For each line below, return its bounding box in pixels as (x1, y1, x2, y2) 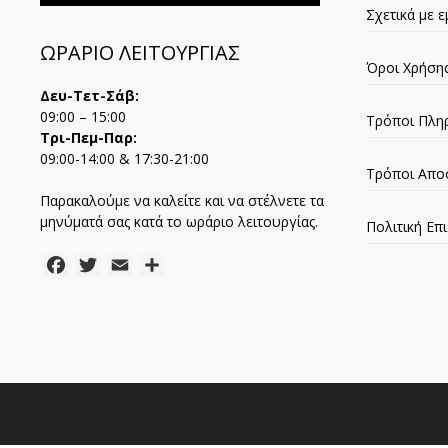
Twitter (100, 254, 155, 277)
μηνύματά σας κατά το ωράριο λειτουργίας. (40, 212, 318, 232)
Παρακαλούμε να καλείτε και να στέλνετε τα (40, 191, 324, 211)
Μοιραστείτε (164, 254, 262, 277)
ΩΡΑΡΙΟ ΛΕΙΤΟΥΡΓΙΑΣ (40, 39, 240, 67)
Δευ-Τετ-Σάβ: (40, 86, 139, 106)
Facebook (68, 254, 140, 277)
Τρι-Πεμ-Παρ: (40, 128, 137, 148)
